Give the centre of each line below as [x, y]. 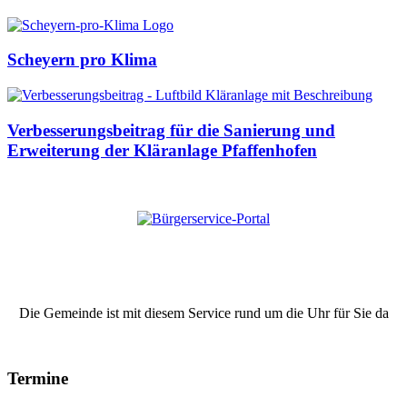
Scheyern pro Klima [82, 60]
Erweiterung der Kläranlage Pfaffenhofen [162, 150]
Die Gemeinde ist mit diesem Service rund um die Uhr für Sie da [203, 313]
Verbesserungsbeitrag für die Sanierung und [171, 130]
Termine [38, 379]
